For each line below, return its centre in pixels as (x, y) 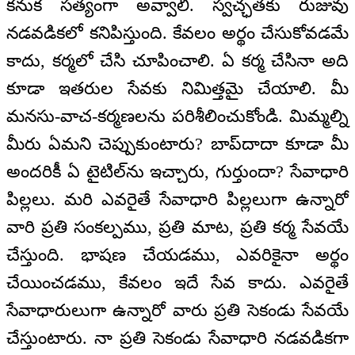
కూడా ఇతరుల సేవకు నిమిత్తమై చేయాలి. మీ (177, 88)
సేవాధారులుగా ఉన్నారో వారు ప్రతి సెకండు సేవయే (177, 310)
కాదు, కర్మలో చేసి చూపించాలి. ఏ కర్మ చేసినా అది (177, 60)
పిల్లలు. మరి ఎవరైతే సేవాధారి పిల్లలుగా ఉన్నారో (177, 199)
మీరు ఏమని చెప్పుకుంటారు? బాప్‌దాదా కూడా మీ (177, 143)
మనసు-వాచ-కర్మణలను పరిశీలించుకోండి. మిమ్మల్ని (177, 116)
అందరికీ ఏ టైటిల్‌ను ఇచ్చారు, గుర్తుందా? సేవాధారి (177, 171)
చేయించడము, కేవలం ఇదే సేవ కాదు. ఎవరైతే (177, 282)
